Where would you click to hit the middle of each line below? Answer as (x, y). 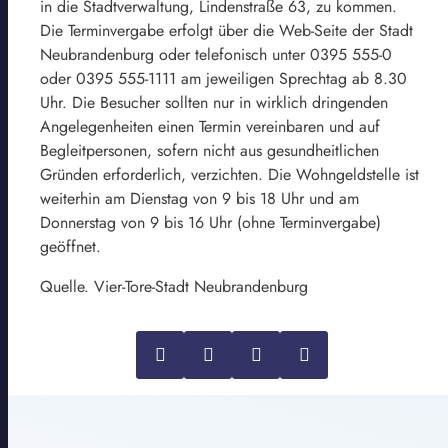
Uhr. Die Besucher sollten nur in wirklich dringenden (214, 102)
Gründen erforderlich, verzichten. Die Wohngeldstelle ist (229, 174)
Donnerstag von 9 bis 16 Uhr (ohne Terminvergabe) (210, 222)
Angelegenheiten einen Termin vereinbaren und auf (210, 126)
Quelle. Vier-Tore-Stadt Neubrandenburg (174, 286)
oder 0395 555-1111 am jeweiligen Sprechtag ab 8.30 (223, 78)
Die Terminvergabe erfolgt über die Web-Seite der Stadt (226, 30)
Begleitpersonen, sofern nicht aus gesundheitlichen (209, 150)
